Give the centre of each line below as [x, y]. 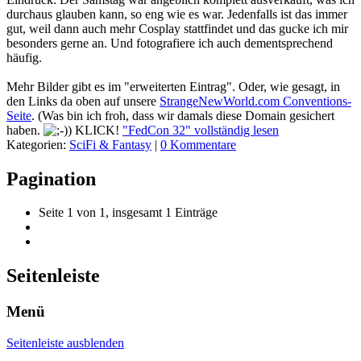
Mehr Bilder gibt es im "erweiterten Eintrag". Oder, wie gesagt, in [173, 86]
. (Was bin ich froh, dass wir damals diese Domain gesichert [183, 115]
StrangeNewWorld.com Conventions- [255, 101]
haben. [25, 130]
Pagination [51, 178]
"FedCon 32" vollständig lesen [201, 130]
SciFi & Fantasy [110, 144]
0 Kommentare [198, 144]
